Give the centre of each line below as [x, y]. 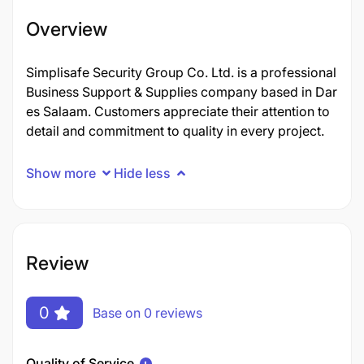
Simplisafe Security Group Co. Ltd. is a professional [181, 72]
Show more [61, 173]
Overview [67, 29]
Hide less [142, 173]
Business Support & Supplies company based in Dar [182, 92]
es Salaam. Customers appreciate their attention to [178, 111]
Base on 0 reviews [147, 312]
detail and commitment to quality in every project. [175, 131]
